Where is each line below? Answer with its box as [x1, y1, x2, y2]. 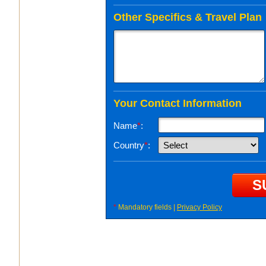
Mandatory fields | [116, 203, 177, 212]
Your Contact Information [113, 97, 242, 110]
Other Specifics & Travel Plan [113, 11, 262, 24]
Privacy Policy [177, 203, 222, 212]
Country [113, 140, 144, 151]
